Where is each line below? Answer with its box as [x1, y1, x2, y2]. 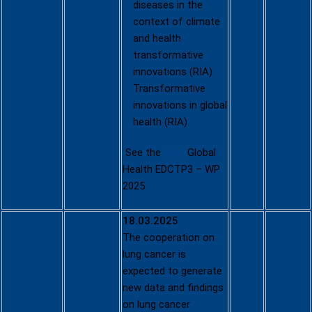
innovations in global [133, 99, 227, 111]
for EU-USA [3, 279, 58, 291]
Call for [3, 245, 40, 258]
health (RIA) [133, 116, 187, 128]
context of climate [133, 15, 220, 28]
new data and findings [123, 281, 224, 294]
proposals [3, 262, 52, 274]
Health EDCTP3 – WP [123, 163, 220, 175]
